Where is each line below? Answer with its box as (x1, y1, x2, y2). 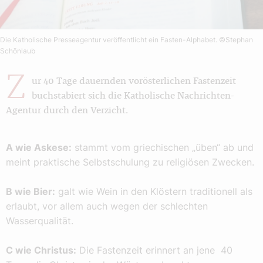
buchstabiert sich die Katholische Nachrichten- (32, 91, 234, 101)
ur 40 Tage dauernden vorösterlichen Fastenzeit (32, 76, 236, 86)
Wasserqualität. (6, 215, 73, 227)
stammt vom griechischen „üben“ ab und (72, 141, 254, 154)
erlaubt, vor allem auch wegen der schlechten (6, 200, 208, 213)
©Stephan (219, 35, 253, 45)
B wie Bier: (6, 186, 55, 198)
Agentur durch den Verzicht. (6, 106, 128, 116)
